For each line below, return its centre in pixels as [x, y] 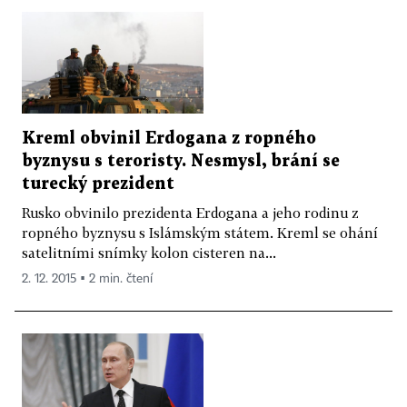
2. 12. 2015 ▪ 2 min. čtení [87, 279]
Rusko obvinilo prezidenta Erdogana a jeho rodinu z [190, 213]
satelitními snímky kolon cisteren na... [149, 253]
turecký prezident [98, 184]
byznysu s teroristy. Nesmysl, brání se [181, 162]
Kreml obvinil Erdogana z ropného [169, 139]
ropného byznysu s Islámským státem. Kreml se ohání [200, 233]
